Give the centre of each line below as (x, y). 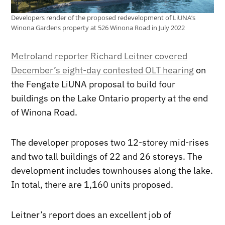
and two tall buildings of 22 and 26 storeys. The (107, 156)
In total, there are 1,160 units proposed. (92, 184)
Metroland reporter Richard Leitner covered (99, 56)
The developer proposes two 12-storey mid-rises (110, 142)
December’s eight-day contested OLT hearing (103, 70)
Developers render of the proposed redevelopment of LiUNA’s (103, 18)
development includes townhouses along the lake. (112, 170)
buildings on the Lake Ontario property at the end (110, 98)
